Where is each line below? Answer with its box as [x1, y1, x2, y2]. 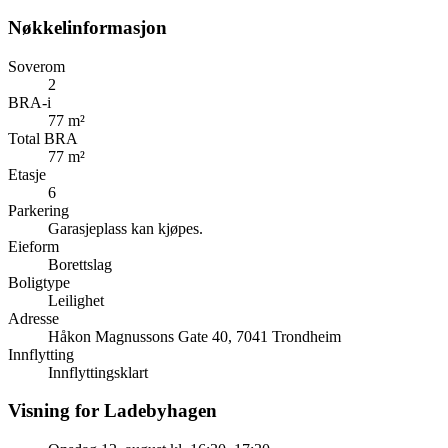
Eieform [8, 237, 59, 255]
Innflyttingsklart [48, 363, 148, 381]
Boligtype [8, 273, 70, 291]
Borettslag [48, 255, 112, 273]
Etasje [8, 165, 46, 183]
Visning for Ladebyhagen [8, 400, 217, 422]
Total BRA [8, 129, 78, 147]
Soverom [8, 57, 65, 75]
